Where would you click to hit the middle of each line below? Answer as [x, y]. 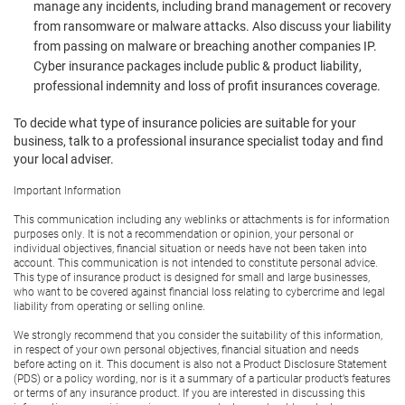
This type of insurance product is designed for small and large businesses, [192, 277]
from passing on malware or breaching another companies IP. [205, 46]
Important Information [67, 190]
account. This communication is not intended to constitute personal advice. [196, 263]
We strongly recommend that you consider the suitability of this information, [198, 335]
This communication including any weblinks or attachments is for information [202, 219]
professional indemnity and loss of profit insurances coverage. [207, 86]
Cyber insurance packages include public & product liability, [198, 66]
